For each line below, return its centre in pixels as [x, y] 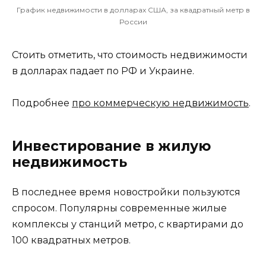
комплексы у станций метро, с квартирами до [128, 224]
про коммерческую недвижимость [160, 103]
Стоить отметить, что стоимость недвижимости [130, 55]
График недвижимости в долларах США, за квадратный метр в [133, 9]
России [133, 21]
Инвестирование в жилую [111, 146]
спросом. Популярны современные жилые [119, 208]
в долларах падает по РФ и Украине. [103, 71]
